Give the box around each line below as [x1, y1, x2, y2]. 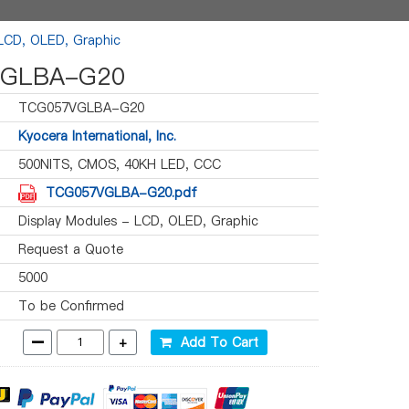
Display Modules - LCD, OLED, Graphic [18, 212, 258, 230]
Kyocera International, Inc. [18, 127, 176, 145]
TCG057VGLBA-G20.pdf [46, 184, 197, 202]
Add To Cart [172, 333, 258, 351]
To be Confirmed [18, 297, 124, 315]
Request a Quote [18, 240, 123, 258]
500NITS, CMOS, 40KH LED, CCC [18, 155, 221, 173]
